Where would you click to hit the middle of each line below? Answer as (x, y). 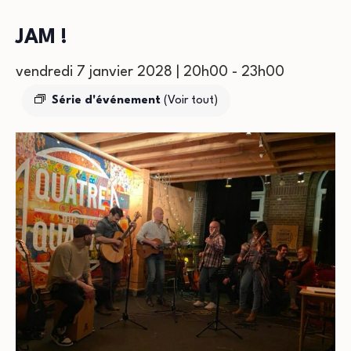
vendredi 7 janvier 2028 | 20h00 (122, 72)
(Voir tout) (191, 101)
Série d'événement (108, 101)
